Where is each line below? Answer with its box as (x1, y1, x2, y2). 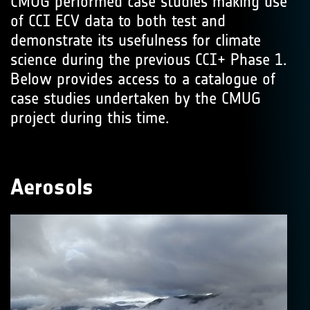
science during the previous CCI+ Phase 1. (10, 49, 286, 69)
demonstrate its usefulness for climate (10, 30, 261, 50)
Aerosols (10, 173, 93, 201)
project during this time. (10, 107, 169, 127)
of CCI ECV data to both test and (10, 10, 226, 30)
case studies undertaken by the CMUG (10, 88, 261, 108)
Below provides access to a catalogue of (10, 69, 275, 89)
